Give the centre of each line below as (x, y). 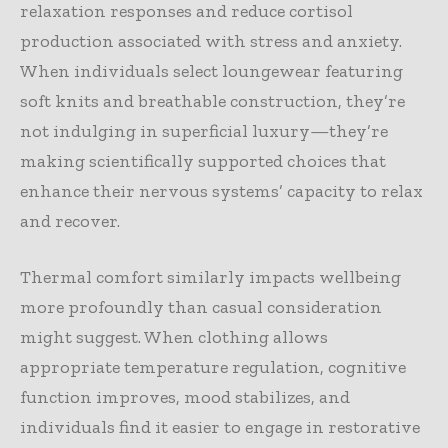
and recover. (70, 220)
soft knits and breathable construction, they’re (212, 100)
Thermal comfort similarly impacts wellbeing (210, 276)
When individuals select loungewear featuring (211, 70)
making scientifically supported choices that (203, 160)
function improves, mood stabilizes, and (185, 396)
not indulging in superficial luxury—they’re (204, 130)
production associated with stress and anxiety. (211, 40)
